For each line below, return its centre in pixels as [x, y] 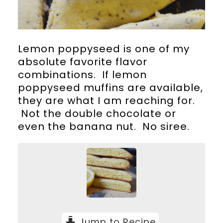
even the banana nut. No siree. [104, 127]
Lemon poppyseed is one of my [104, 49]
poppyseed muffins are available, [110, 88]
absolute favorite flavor [82, 62]
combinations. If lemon [82, 75]
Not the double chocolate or [97, 114]
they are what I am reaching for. [106, 101]
